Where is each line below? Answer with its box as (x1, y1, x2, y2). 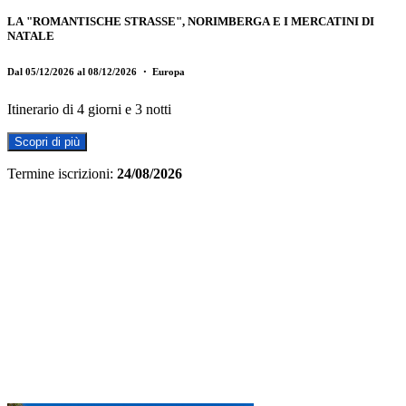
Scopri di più (14, 134, 80, 149)
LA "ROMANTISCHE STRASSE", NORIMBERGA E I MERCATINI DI (7, 14, 374, 28)
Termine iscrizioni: (7, 165, 113, 181)
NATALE (7, 28, 54, 43)
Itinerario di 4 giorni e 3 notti (7, 101, 171, 117)
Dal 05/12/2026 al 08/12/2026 (7, 65, 140, 77)
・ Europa (140, 65, 185, 77)
